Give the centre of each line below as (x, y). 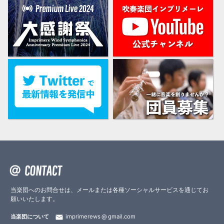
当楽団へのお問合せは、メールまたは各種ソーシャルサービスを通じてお (110, 190)
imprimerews (83, 216)
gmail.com (122, 216)
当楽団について (30, 216)
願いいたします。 (35, 199)
